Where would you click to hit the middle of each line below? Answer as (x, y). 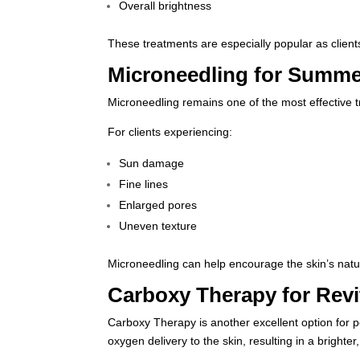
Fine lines (144, 184)
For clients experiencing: (170, 132)
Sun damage (152, 163)
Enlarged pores (158, 205)
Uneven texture (158, 226)
